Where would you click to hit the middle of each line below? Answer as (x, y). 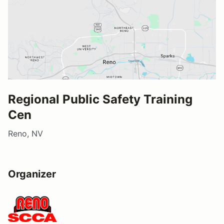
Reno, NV (25, 133)
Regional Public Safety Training (100, 99)
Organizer (32, 174)
